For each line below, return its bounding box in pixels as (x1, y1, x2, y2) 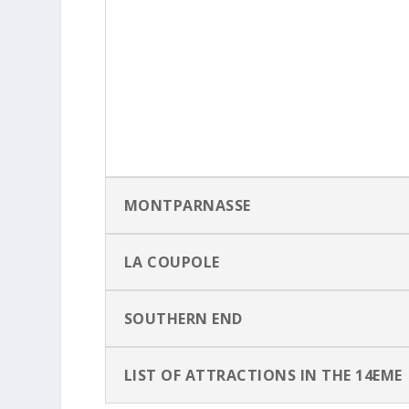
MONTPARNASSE (123, 194, 251, 215)
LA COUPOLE (123, 251, 220, 272)
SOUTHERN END (123, 308, 243, 329)
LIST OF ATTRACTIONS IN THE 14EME (123, 364, 403, 385)
